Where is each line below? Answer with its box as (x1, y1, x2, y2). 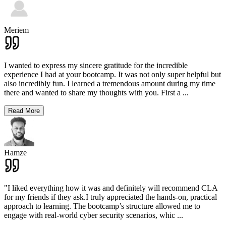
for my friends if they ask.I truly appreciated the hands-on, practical (4, 193, 217, 202)
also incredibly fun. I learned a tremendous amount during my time (4, 79, 215, 88)
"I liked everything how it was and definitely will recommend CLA (4, 184, 217, 193)
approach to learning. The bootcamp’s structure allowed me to (4, 202, 200, 211)
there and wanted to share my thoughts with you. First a (4, 88, 181, 97)
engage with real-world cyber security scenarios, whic (4, 211, 175, 220)
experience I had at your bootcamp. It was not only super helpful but (4, 70, 221, 79)
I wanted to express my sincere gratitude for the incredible (4, 61, 188, 70)
